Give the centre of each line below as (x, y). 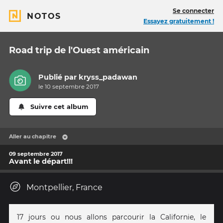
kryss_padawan (108, 77)
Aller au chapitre (33, 137)
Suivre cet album (59, 107)
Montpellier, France (64, 188)
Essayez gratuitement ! (179, 21)
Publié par (59, 77)
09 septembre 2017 (36, 154)
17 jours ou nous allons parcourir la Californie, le (111, 217)
